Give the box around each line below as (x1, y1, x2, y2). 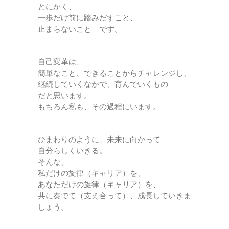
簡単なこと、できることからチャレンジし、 (38, 68, 191, 78)
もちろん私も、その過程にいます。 (38, 102, 161, 111)
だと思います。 (38, 91, 91, 100)
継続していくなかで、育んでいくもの (38, 80, 168, 89)
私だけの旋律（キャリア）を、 (38, 169, 145, 178)
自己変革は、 (38, 57, 84, 66)
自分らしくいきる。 (38, 146, 107, 155)
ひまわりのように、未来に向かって (38, 135, 161, 144)
